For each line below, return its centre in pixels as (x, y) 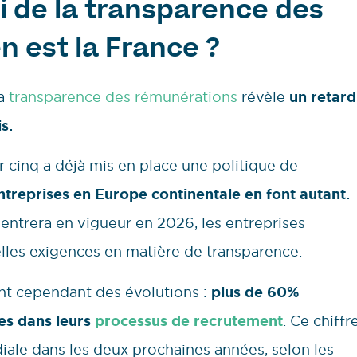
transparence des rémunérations (123, 96)
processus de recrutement (189, 321)
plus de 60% (255, 292)
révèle (263, 96)
